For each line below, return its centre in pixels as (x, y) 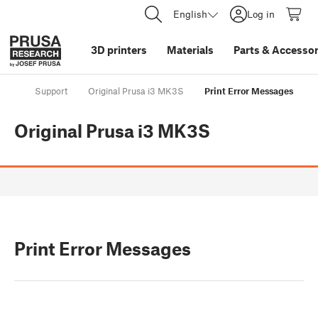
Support (51, 91)
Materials (190, 50)
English (190, 14)
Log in (261, 14)
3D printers (119, 50)
